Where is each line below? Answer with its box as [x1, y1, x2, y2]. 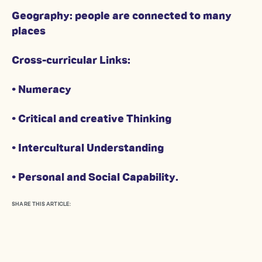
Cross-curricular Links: [12, 56, 130, 67]
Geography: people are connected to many [12, 11, 232, 22]
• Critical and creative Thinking [12, 114, 171, 125]
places [12, 26, 46, 37]
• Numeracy [12, 85, 71, 96]
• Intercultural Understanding [12, 143, 164, 154]
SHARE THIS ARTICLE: [12, 202, 71, 208]
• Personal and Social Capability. [12, 173, 178, 184]
